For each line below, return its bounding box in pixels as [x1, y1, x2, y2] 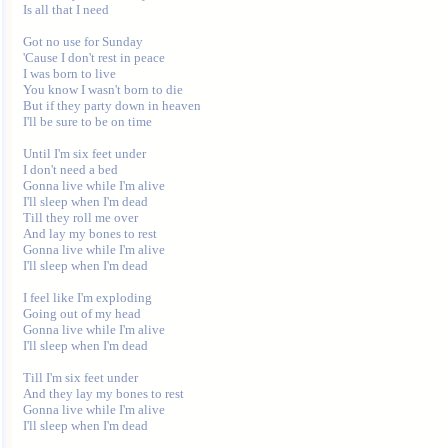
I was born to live [23, 66, 119, 81]
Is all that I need [23, 2, 112, 17]
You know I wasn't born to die [23, 82, 186, 97]
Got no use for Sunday [23, 34, 146, 49]
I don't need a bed [23, 162, 121, 177]
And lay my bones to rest [23, 226, 160, 241]
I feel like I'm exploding [23, 290, 155, 305]
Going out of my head [23, 306, 144, 321]
